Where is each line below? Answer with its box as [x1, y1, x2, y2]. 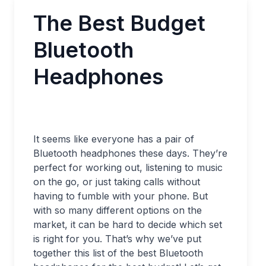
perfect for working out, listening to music [33, 161, 223, 173]
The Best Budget [33, 10, 205, 36]
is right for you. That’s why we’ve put [33, 233, 201, 245]
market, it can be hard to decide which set [33, 218, 222, 230]
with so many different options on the [33, 204, 202, 216]
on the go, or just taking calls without [33, 176, 200, 188]
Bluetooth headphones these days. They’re [33, 147, 227, 159]
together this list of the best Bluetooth [33, 247, 203, 259]
